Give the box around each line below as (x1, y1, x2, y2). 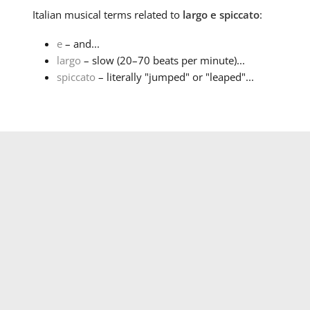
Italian (32, 8, 62, 22)
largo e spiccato (182, 8, 259, 22)
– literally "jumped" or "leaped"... (95, 70, 254, 84)
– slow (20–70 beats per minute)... (80, 53, 245, 68)
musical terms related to (61, 8, 183, 22)
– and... (62, 37, 100, 51)
